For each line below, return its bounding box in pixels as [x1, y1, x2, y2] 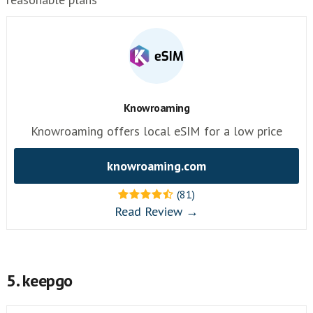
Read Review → [115, 203, 198, 219]
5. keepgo [6, 270, 73, 291]
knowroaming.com [107, 158, 206, 174]
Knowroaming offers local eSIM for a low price [31, 123, 282, 139]
